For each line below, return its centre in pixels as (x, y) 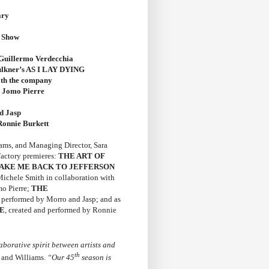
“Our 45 (61, 258)
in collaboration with (80, 178)
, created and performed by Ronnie (61, 210)
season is (95, 258)
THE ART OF (82, 156)
